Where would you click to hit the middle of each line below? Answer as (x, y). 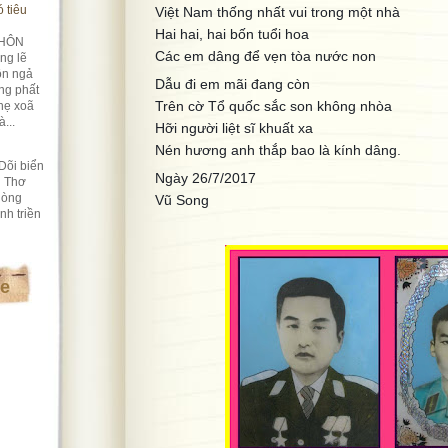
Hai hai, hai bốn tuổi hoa (232, 34)
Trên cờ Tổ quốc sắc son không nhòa (273, 106)
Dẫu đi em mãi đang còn (232, 84)
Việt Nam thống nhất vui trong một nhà (277, 12)
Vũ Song (182, 200)
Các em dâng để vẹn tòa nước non (265, 56)
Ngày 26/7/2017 (205, 178)
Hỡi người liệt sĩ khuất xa (234, 128)
